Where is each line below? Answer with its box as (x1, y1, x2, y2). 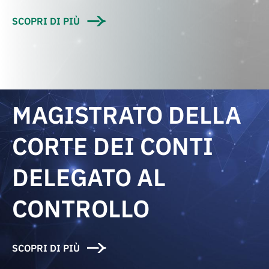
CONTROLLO (12, 193, 150, 224)
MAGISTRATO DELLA (12, 99, 241, 130)
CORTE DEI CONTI (12, 130, 213, 162)
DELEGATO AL (12, 162, 166, 193)
